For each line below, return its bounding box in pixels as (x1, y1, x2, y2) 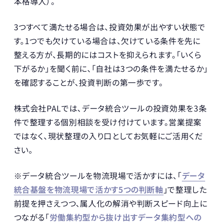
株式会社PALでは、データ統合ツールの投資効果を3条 (13, 102, 207, 114)
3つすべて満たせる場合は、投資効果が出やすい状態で (13, 20, 206, 33)
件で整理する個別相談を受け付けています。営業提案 (13, 115, 202, 128)
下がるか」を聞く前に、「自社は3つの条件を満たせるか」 (13, 62, 208, 74)
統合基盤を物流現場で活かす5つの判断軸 (13, 183, 164, 195)
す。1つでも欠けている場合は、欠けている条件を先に (13, 34, 201, 47)
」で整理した (163, 183, 207, 195)
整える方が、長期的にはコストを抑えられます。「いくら (13, 48, 202, 60)
